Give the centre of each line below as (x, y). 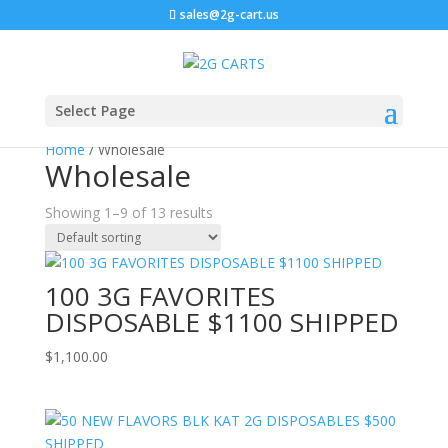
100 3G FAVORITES (159, 296)
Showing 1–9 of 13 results (128, 212)
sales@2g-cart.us (229, 14)
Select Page (94, 110)
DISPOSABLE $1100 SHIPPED (221, 322)
